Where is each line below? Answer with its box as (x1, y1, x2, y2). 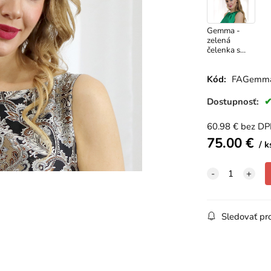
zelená (206, 34, 230, 46)
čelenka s (206, 44, 240, 56)
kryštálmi (206, 53, 240, 65)
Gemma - (206, 24, 240, 36)
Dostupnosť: (206, 95, 261, 108)
